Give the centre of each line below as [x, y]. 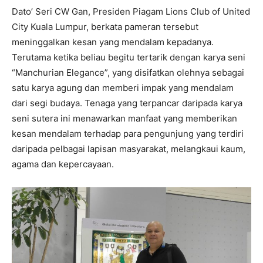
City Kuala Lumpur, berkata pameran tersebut [105, 26]
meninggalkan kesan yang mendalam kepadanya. [113, 42]
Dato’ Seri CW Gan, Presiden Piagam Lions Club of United [131, 11]
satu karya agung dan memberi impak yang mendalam [123, 87]
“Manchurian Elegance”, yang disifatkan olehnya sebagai [128, 72]
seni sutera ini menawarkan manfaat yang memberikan [124, 118]
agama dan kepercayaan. [64, 164]
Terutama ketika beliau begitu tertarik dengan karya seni [129, 57]
